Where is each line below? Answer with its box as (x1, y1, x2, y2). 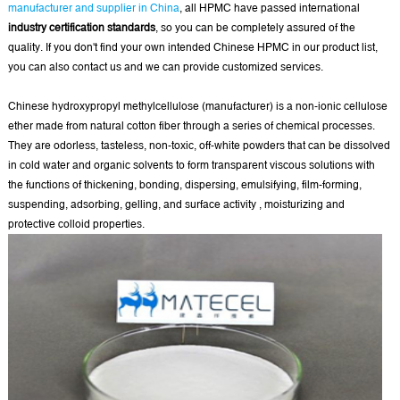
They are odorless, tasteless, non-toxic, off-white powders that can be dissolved (7, 139, 390, 152)
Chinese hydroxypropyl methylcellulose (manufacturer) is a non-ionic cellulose (7, 100, 387, 112)
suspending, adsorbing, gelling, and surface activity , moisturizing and (7, 198, 345, 211)
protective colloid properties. (7, 218, 145, 230)
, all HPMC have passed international (179, 2, 360, 14)
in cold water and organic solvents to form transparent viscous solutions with (7, 159, 375, 171)
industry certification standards (7, 21, 155, 34)
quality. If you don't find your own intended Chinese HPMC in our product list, (7, 41, 378, 54)
